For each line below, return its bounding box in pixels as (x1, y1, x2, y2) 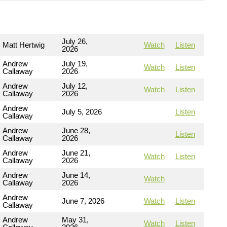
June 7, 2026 (62, 196, 104, 205)
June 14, (62, 170, 90, 179)
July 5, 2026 (62, 107, 102, 116)
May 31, (62, 215, 89, 224)
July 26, (62, 36, 88, 46)
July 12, (62, 81, 88, 90)
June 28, (62, 126, 90, 135)
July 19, (62, 59, 88, 68)
